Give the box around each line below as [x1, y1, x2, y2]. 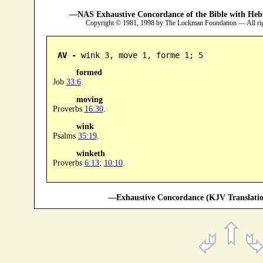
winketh [76, 149, 105, 158]
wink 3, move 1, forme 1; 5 [76, 50, 203, 60]
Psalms [52, 131, 78, 140]
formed [76, 68, 102, 77]
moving [76, 95, 103, 104]
